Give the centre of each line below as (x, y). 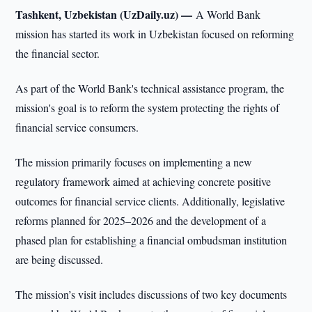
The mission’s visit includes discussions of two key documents (151, 294)
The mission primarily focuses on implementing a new (134, 162)
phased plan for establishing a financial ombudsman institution (151, 240)
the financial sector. (58, 53)
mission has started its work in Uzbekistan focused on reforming (155, 34)
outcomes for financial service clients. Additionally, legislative (150, 201)
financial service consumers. (77, 127)
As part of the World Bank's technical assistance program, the (150, 88)
